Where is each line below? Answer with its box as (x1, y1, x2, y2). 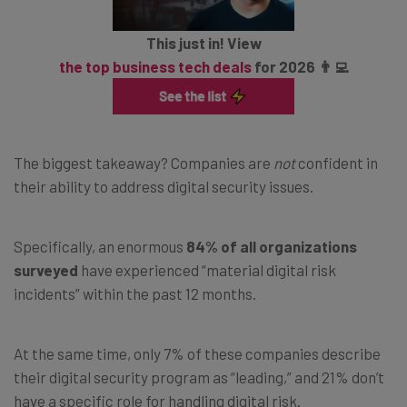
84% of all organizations (186, 236, 357, 255)
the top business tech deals (58, 57, 252, 76)
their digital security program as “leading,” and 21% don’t (14, 367, 384, 386)
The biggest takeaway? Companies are (14, 153, 273, 172)
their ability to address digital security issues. (14, 176, 313, 195)
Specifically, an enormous (14, 236, 186, 255)
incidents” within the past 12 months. (14, 283, 256, 303)
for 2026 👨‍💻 (251, 57, 349, 76)
